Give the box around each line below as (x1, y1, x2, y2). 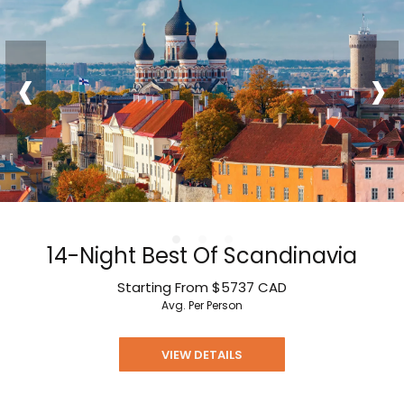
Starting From (117, 278, 212, 298)
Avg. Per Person (161, 298, 243, 314)
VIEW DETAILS (161, 346, 243, 364)
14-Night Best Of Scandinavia (47, 241, 357, 271)
